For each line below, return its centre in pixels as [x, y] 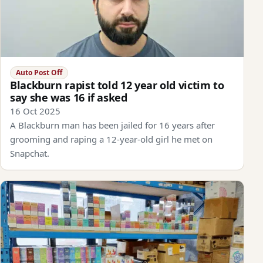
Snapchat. [30, 153]
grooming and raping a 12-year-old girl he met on [111, 139]
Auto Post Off [39, 72]
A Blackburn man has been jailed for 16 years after [112, 125]
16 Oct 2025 [35, 111]
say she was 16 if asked [69, 97]
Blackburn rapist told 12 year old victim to [117, 85]
